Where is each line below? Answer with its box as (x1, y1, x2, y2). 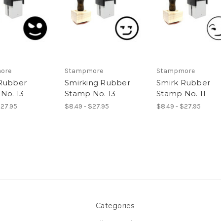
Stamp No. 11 (156, 88, 206, 98)
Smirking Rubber (65, 77, 130, 87)
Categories (96, 201, 135, 210)
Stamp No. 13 (65, 88, 115, 98)
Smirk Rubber (156, 77, 210, 87)
